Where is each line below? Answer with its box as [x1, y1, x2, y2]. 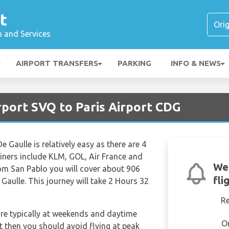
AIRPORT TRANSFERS [16, 59, 98, 67]
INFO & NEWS [171, 59, 221, 67]
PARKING [118, 59, 151, 67]
